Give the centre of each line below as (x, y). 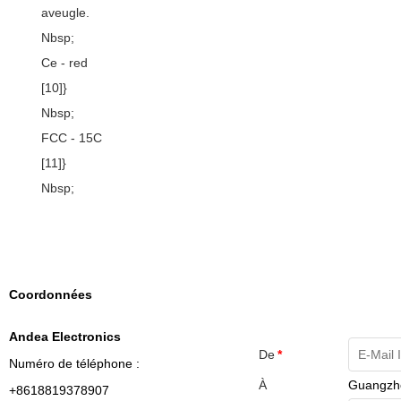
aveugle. (65, 13)
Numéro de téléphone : (74, 363)
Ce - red (64, 63)
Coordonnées (51, 294)
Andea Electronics (65, 337)
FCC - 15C (72, 138)
